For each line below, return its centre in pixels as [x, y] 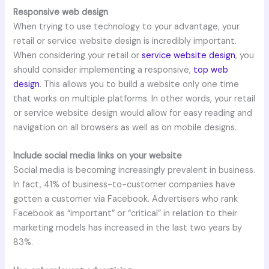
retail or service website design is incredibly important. [125, 41]
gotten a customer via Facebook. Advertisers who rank [126, 199]
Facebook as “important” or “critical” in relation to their [125, 214]
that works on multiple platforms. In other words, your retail [134, 98]
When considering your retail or [78, 55]
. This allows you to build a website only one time [140, 84]
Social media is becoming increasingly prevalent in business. [134, 171]
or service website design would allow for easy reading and [133, 113]
